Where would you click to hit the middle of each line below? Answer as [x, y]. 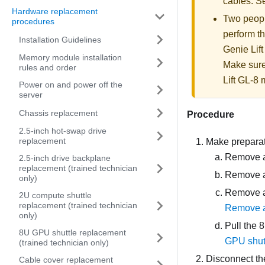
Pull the [242, 226]
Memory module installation [70, 57]
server [31, 95]
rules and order [48, 67]
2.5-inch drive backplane [65, 158]
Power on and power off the [71, 85]
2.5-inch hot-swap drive [63, 131]
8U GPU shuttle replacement [72, 232]
